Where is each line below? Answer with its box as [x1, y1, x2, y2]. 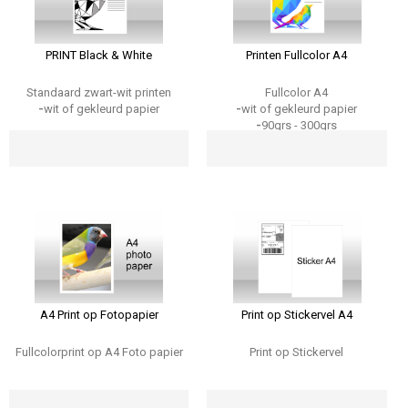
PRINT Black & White [46, 48, 153, 62]
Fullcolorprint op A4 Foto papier [15, 345, 183, 359]
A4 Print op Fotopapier [39, 308, 158, 321]
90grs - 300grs [261, 118, 338, 132]
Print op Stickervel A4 [240, 308, 352, 321]
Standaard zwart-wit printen [26, 86, 172, 99]
